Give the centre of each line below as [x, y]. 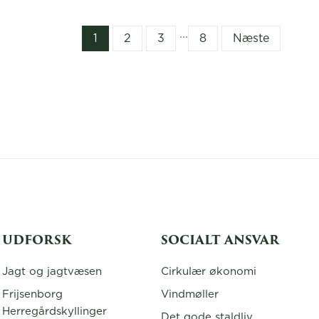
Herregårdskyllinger [55, 312]
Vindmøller [190, 294]
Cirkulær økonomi [209, 272]
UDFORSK [37, 241]
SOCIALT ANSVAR [220, 241]
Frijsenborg [33, 294]
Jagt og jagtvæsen [52, 272]
